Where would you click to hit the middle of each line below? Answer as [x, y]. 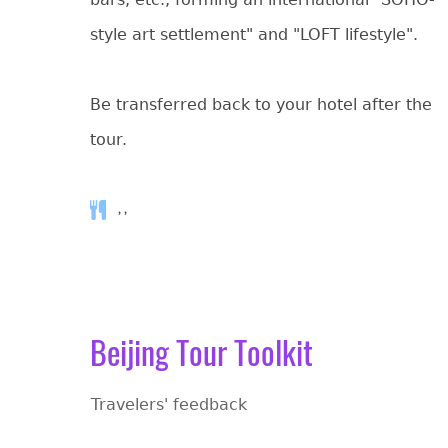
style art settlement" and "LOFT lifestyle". [253, 34]
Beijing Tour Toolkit [201, 351]
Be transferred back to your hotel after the [260, 104]
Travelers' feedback [168, 404]
